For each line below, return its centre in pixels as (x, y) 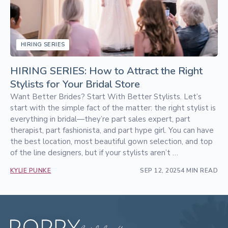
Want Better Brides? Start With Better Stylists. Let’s (106, 97)
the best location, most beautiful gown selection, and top (111, 142)
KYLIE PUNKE (31, 171)
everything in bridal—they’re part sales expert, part (100, 119)
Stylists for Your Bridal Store (75, 84)
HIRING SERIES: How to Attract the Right (106, 71)
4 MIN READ (199, 171)
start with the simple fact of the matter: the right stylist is (113, 108)
